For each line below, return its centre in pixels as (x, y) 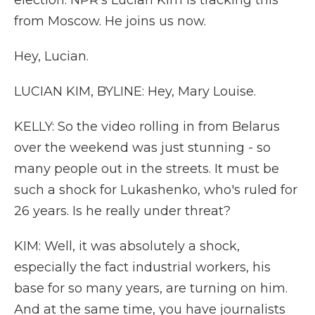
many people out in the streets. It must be (147, 169)
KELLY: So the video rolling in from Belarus (147, 127)
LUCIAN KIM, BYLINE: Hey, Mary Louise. (135, 91)
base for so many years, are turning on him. (151, 288)
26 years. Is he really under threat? (122, 211)
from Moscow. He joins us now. (110, 21)
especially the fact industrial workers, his (142, 267)
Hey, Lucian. (51, 56)
